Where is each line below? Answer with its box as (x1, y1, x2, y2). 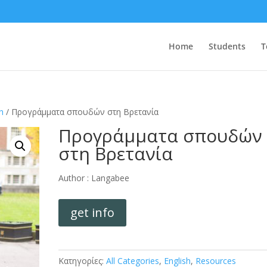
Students (208, 41, 246, 52)
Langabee (91, 172, 130, 184)
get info (70, 204, 115, 221)
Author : (58, 172, 92, 184)
